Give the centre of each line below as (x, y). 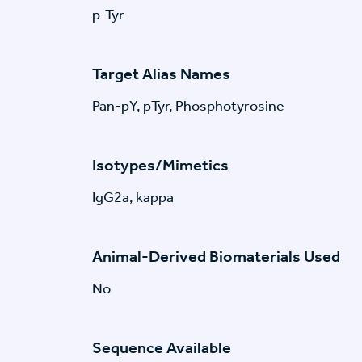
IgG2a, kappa (133, 198)
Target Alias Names (161, 74)
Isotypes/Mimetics (160, 165)
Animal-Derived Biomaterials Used (216, 257)
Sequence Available (162, 348)
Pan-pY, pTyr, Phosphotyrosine (188, 106)
